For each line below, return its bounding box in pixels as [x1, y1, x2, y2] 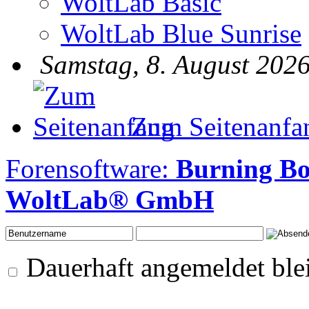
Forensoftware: [6, 153, 176, 183]
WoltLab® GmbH [6, 184, 214, 215]
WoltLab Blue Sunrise [61, 18, 301, 48]
